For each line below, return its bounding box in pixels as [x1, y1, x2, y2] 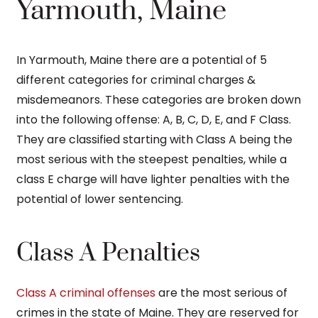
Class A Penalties [16, 237, 200, 269]
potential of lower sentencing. [16, 190, 183, 207]
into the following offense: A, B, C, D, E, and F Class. [16, 111, 291, 128]
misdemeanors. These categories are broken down [16, 91, 301, 108]
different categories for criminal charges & [16, 71, 256, 88]
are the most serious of [155, 284, 287, 301]
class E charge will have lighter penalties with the [16, 170, 290, 187]
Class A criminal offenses [16, 284, 155, 301]
